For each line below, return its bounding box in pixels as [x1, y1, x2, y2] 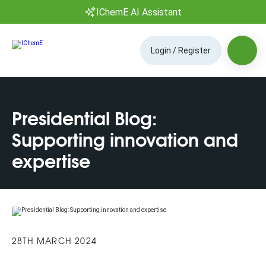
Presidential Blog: [12, 103, 157, 131]
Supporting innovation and [12, 125, 238, 153]
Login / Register [151, 45, 211, 55]
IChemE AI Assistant [96, 6, 182, 18]
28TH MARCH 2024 [12, 235, 97, 246]
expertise [12, 146, 90, 174]
